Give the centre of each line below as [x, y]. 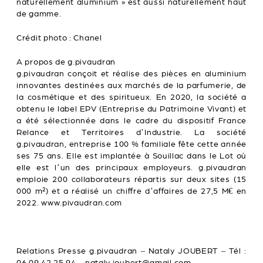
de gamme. [39, 14]
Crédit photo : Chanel [59, 38]
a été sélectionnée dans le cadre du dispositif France [131, 121]
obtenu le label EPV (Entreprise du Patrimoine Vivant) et [131, 109]
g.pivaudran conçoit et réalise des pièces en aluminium [131, 74]
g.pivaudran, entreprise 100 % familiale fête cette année [131, 144]
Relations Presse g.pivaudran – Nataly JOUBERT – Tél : [131, 251]
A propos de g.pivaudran [66, 62]
